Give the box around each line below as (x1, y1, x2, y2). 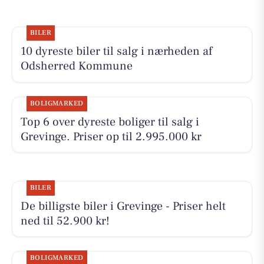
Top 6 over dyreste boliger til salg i (20, 114, 199, 130)
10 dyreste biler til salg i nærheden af (20, 44, 212, 60)
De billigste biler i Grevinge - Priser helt (20, 198, 226, 214)
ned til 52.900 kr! (20, 213, 110, 229)
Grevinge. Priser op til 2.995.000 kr (20, 128, 202, 144)
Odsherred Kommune (20, 58, 133, 74)
